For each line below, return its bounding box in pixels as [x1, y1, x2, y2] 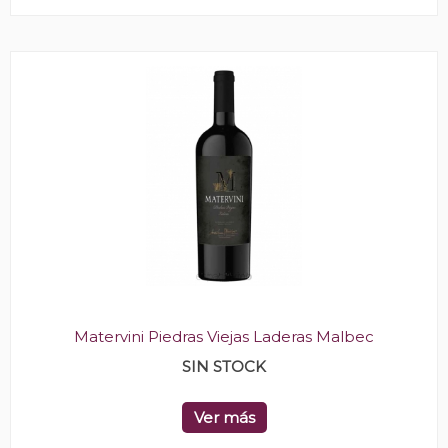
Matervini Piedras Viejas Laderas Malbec [74, 327, 374, 346]
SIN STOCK [182, 357, 266, 376]
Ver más [193, 408, 255, 427]
